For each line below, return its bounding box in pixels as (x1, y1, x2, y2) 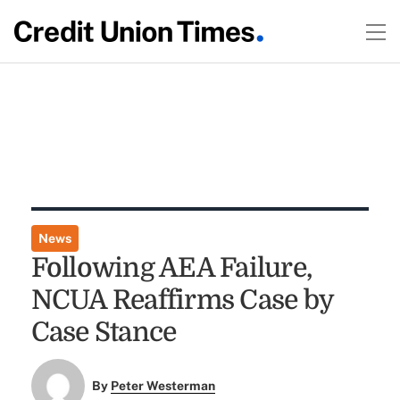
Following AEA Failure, (30, 253, 312, 283)
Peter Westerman (111, 379, 216, 394)
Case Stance (30, 317, 177, 347)
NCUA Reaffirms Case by (30, 285, 334, 315)
